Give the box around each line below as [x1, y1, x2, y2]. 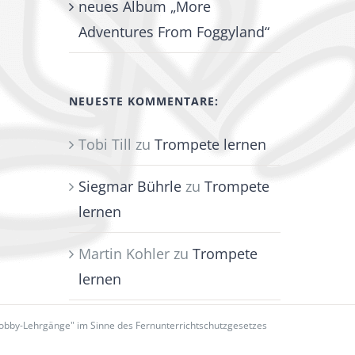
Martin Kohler [78, 244, 170, 264]
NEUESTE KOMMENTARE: [69, 94, 219, 109]
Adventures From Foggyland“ [78, 22, 270, 42]
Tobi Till [78, 135, 132, 155]
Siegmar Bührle [78, 177, 182, 197]
